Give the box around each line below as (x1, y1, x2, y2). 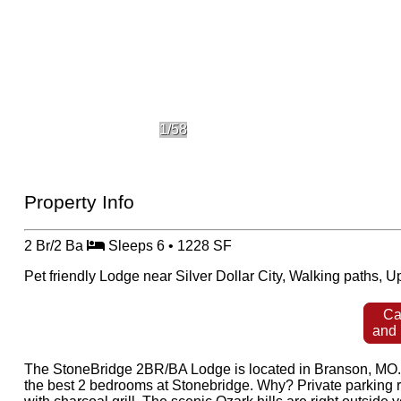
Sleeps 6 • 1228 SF (105, 237, 233, 253)
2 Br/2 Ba (24, 237, 88, 253)
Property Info (24, 192, 135, 213)
